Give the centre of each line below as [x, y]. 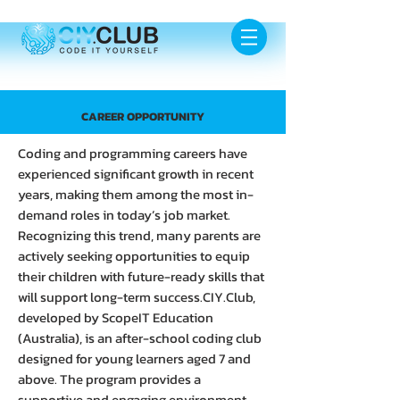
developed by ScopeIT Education [116, 317]
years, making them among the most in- [136, 194]
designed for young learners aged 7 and [134, 358]
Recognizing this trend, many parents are [139, 235]
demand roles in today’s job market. [124, 215]
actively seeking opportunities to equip [134, 256]
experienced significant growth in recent [136, 174]
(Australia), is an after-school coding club [140, 338]
